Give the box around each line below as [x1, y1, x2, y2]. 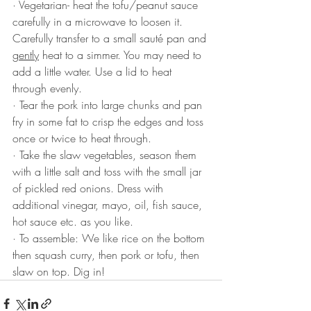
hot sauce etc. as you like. [12, 214, 133, 230]
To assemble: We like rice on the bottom [19, 230, 208, 246]
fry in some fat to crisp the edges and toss [12, 114, 207, 130]
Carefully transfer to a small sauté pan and [12, 31, 210, 47]
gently [12, 47, 39, 63]
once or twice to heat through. [12, 131, 155, 146]
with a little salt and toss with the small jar [12, 164, 205, 180]
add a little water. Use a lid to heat [12, 64, 175, 80]
